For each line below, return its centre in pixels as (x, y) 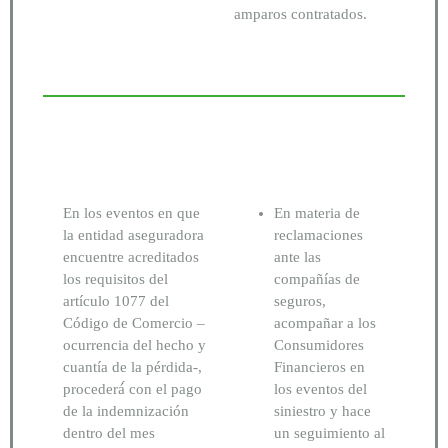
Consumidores (319, 344)
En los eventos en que (131, 212)
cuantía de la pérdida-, (132, 366)
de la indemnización (126, 410)
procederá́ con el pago (132, 388)
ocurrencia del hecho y (134, 344)
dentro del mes (109, 432)
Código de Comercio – (134, 322)
